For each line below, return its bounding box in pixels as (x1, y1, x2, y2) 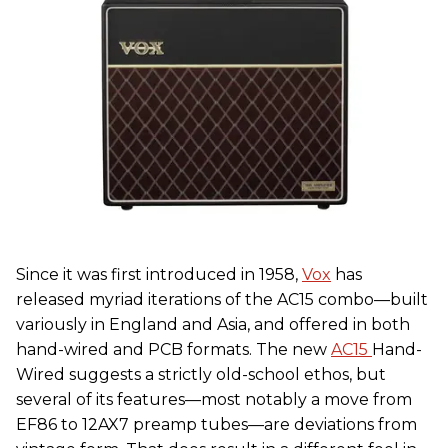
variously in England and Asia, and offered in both (16, 315, 410, 335)
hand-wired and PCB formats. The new (16, 340, 331, 360)
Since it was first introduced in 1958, (16, 265, 302, 285)
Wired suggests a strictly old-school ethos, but (16, 365, 386, 385)
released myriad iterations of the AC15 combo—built (16, 290, 428, 310)
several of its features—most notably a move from (16, 390, 412, 410)
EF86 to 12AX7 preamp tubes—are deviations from (16, 415, 417, 435)
